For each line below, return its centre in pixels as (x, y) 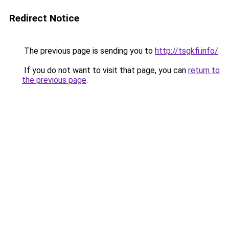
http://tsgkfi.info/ (187, 51)
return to (204, 70)
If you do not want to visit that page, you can (105, 70)
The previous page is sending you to (88, 51)
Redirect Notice (44, 18)
